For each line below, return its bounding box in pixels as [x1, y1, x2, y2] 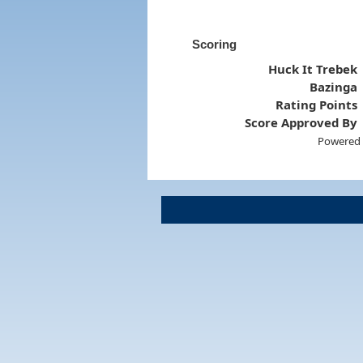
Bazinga [310, 78, 358, 95]
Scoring [191, 36, 237, 51]
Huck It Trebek [268, 60, 358, 77]
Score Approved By [245, 113, 358, 130]
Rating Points [275, 96, 358, 113]
